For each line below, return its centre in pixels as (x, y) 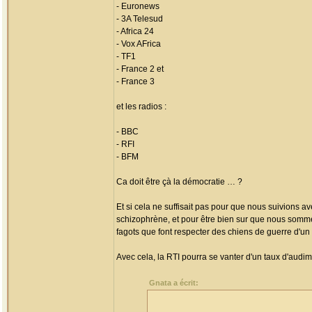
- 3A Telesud (140, 19)
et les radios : (141, 107)
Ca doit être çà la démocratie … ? (179, 182)
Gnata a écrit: (174, 283)
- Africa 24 (135, 31)
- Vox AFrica (139, 44)
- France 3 (135, 81)
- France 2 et (140, 69)
